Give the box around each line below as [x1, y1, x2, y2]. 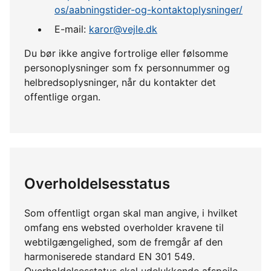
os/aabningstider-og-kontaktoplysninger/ [54, 3, 243, 16]
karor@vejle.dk [89, 22, 157, 35]
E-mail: [54, 22, 89, 35]
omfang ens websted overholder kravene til [24, 221, 224, 233]
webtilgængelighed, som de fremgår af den [24, 235, 223, 248]
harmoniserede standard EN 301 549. [24, 250, 195, 263]
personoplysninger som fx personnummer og [24, 61, 230, 74]
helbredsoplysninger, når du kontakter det [24, 76, 216, 88]
